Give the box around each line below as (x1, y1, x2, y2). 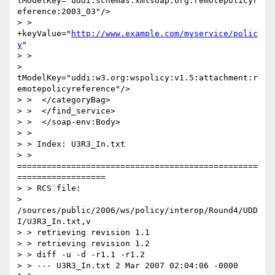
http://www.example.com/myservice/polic (71, 29, 258, 39)
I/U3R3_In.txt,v (17, 217, 91, 227)
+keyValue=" (17, 29, 71, 39)
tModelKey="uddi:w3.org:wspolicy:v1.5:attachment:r (17, 73, 258, 83)
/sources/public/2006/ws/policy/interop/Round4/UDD (17, 206, 258, 215)
